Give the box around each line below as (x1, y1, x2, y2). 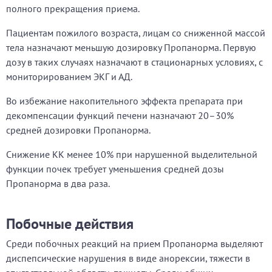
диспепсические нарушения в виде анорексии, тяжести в (6, 252, 250, 264)
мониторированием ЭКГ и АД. (6, 70, 132, 83)
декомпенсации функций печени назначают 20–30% (6, 109, 234, 121)
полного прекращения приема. (6, 2, 140, 15)
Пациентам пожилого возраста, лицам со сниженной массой (6, 27, 265, 39)
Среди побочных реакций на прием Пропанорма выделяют (6, 237, 263, 250)
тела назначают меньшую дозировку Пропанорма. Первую (6, 41, 256, 53)
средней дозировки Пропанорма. (6, 124, 151, 136)
